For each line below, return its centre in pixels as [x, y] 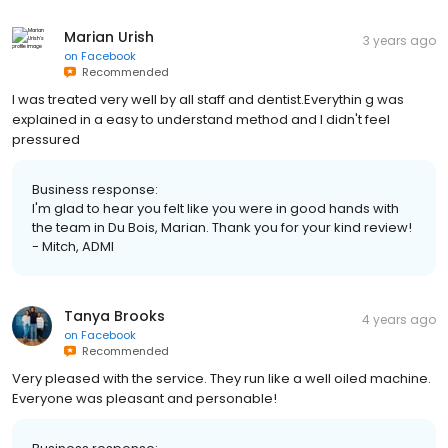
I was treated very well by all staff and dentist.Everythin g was [208, 99]
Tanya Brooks [114, 315]
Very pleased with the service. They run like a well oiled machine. [221, 378]
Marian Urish [109, 36]
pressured [46, 139]
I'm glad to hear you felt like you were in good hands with [215, 208]
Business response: [95, 189]
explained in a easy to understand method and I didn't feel [201, 119]
